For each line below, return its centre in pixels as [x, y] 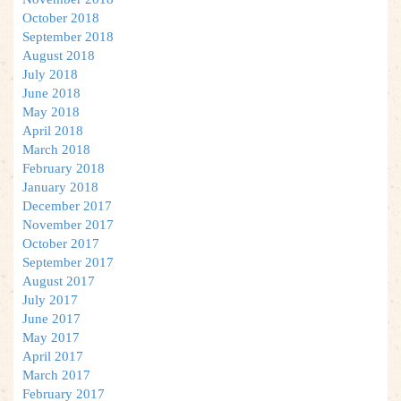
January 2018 [60, 187]
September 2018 [68, 36]
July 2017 [50, 299]
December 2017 [67, 205]
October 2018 [61, 17]
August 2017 [59, 281]
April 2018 [53, 130]
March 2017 [56, 375]
